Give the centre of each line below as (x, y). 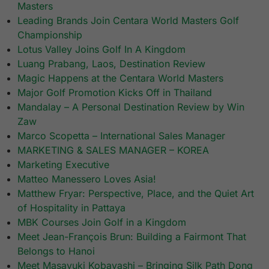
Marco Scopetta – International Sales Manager (122, 136)
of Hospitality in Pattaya (72, 208)
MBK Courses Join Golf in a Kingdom (102, 222)
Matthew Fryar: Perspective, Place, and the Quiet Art (136, 194)
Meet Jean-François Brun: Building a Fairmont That (132, 237)
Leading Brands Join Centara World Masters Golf (128, 21)
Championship (50, 35)
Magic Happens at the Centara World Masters (121, 78)
